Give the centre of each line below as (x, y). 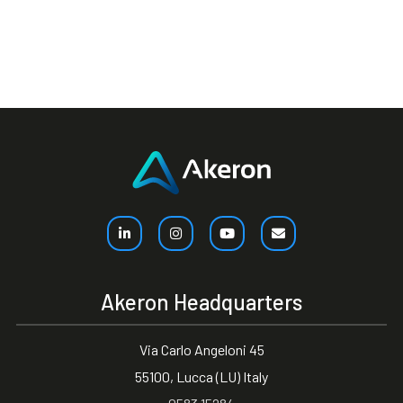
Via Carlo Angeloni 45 (201, 349)
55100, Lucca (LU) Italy (201, 376)
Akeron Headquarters (201, 302)
